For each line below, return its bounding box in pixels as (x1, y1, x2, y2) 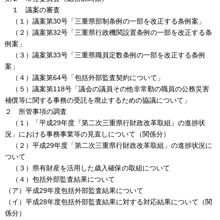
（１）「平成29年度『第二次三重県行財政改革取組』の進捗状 (5, 118, 205, 127)
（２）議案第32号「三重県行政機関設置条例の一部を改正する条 (5, 28, 212, 36)
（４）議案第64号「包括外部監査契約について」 (5, 73, 164, 82)
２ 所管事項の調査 (5, 107, 67, 115)
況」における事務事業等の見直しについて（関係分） (5, 130, 170, 138)
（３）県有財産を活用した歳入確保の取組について (5, 164, 170, 172)
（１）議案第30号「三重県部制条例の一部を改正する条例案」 (5, 17, 205, 25)
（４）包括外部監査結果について (5, 175, 115, 183)
